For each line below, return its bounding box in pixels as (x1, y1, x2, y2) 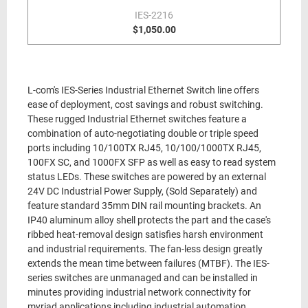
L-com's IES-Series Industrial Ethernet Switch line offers (27, 85, 259, 96)
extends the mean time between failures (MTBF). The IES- (27, 258, 269, 269)
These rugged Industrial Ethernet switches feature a (27, 113, 247, 125)
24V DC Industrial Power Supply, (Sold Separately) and (27, 186, 257, 197)
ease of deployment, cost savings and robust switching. (27, 99, 263, 111)
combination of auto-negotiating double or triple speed (27, 128, 258, 140)
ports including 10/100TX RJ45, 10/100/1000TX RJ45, (27, 142, 261, 154)
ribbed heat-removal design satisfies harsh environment (27, 229, 263, 241)
